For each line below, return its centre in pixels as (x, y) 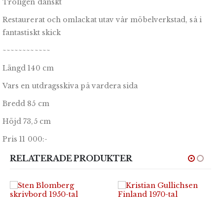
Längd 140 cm (28, 68)
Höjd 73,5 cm (27, 122)
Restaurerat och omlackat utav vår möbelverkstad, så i (102, 20)
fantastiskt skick (32, 33)
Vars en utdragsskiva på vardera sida (70, 86)
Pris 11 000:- (25, 139)
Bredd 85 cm (26, 104)
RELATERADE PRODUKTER (71, 159)
